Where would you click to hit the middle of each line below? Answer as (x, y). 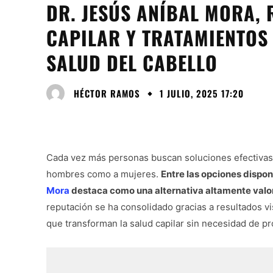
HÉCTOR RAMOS (107, 93)
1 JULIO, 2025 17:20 (202, 94)
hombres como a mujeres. (104, 174)
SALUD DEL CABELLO (132, 63)
